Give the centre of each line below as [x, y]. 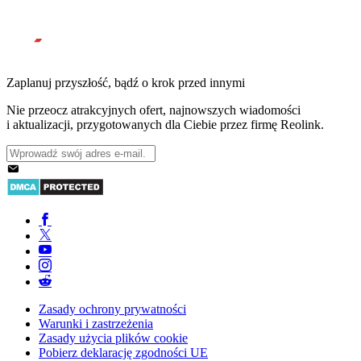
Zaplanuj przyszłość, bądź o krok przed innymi [126, 83]
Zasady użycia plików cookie [113, 338]
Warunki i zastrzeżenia [96, 324]
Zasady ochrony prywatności [112, 309]
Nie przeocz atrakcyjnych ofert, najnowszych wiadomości [154, 110]
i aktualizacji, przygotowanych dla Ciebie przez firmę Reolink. [165, 125]
